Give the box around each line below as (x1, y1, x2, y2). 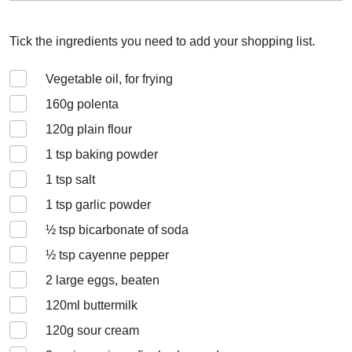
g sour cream (67, 324, 139, 337)
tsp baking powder (53, 148, 158, 161)
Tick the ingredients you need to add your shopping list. (9, 35, 315, 48)
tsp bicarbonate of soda (56, 223, 189, 236)
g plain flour (67, 123, 132, 136)
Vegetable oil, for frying (46, 72, 173, 86)
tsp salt (53, 173, 95, 186)
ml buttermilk (67, 299, 137, 312)
